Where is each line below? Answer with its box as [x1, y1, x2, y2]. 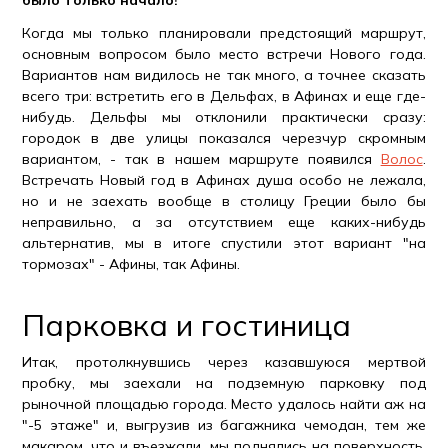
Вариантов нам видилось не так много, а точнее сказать [22, 66, 426, 84]
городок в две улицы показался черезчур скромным [22, 129, 426, 147]
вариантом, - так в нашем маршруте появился [22, 150, 381, 168]
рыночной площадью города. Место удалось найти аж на [22, 395, 426, 413]
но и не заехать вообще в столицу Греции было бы [22, 192, 426, 210]
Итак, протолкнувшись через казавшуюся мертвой [22, 353, 426, 371]
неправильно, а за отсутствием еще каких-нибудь [22, 213, 426, 231]
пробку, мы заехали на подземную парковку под [22, 374, 426, 392]
